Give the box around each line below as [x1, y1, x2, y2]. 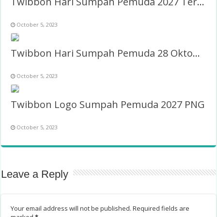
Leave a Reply [1, 168, 69, 181]
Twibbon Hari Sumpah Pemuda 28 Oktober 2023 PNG [193, 46, 201, 60]
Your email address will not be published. [11, 204, 132, 213]
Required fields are [133, 204, 190, 213]
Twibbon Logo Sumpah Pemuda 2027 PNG [11, 98, 205, 111]
